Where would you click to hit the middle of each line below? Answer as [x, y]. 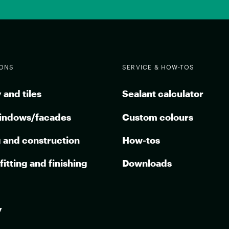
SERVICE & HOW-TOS [158, 67]
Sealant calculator [163, 94]
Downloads [147, 163]
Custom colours [158, 117]
